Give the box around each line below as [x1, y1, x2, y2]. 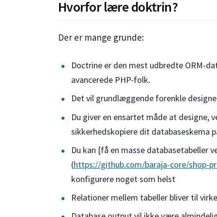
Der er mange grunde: [58, 31, 144, 43]
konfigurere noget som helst [71, 173, 176, 185]
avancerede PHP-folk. [71, 74, 151, 86]
